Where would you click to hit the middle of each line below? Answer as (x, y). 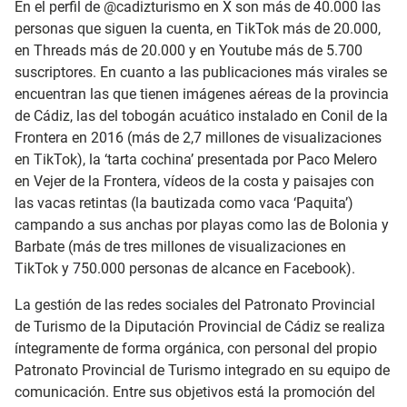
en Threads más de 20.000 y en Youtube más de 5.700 (189, 50)
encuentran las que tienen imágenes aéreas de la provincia (202, 94)
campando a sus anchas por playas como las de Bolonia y (202, 224)
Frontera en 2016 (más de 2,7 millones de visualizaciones (198, 137)
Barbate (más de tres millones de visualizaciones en (180, 246)
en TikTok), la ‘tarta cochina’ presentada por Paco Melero (196, 159)
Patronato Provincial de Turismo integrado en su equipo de (202, 370)
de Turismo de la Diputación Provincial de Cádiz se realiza (200, 326)
